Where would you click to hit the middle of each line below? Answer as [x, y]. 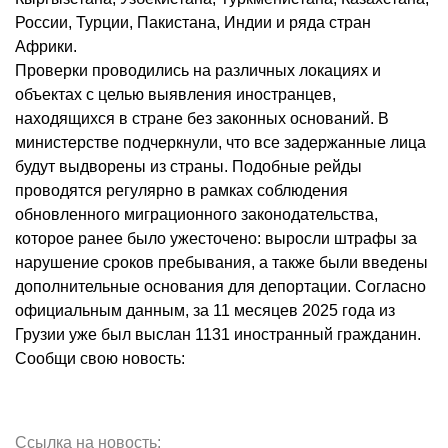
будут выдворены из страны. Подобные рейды [188, 167]
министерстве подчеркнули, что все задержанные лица [220, 143]
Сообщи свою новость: [100, 359]
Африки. [46, 47]
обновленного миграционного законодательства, [196, 215]
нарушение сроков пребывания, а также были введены [221, 263]
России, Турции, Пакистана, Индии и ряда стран [193, 23]
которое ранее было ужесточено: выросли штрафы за [216, 239]
